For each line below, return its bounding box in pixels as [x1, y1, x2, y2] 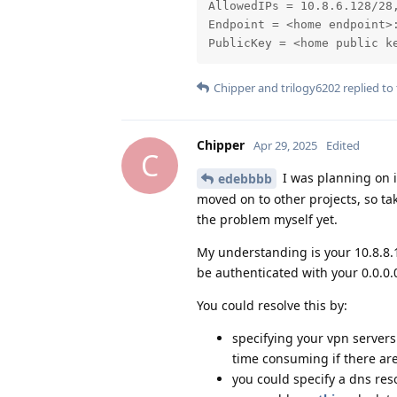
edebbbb [218, 170, 272, 188]
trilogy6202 [281, 79, 340, 96]
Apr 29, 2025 [253, 136, 317, 153]
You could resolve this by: [197, 297, 347, 315]
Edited [326, 136, 360, 153]
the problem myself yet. [197, 211, 338, 229]
